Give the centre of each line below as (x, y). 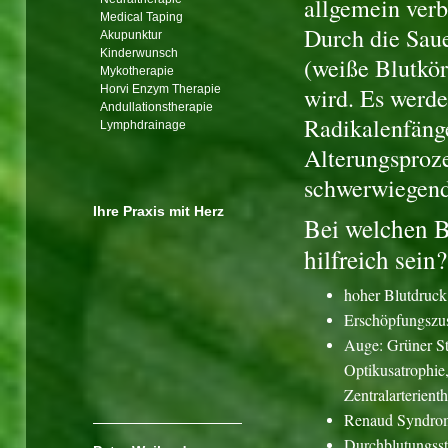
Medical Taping (141, 17)
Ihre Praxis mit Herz (160, 211)
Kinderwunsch (139, 53)
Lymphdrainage (143, 125)
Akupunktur (131, 35)
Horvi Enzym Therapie (160, 89)
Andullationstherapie (156, 107)
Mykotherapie (137, 71)
